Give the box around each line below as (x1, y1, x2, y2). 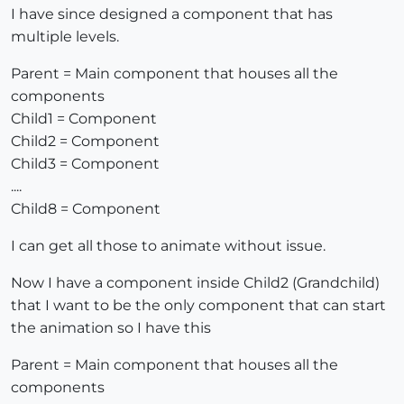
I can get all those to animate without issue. (11, 237, 326, 255)
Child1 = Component (11, 110, 157, 128)
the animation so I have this (11, 319, 211, 337)
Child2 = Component (11, 133, 160, 151)
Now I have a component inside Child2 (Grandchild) (11, 274, 380, 292)
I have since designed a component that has (11, 5, 333, 23)
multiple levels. (11, 28, 119, 46)
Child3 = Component (11, 155, 160, 173)
